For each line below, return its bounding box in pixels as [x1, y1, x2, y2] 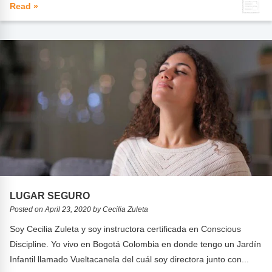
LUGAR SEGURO [10, 190, 90, 202]
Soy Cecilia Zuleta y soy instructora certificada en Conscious [10, 224, 242, 234]
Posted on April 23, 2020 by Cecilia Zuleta [10, 205, 149, 214]
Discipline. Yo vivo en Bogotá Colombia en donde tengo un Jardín [10, 239, 262, 250]
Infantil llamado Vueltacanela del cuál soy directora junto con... [10, 254, 250, 265]
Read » [10, 1, 39, 12]
